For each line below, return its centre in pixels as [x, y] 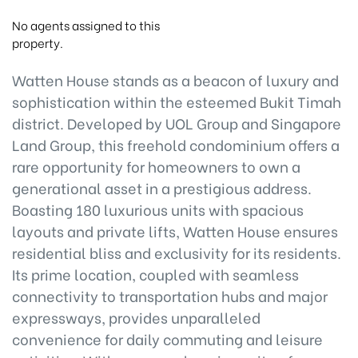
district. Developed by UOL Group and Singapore [177, 123]
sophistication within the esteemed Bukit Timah [177, 101]
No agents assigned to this [86, 24]
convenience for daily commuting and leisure [167, 338]
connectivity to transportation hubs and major [170, 295]
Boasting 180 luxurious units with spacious [158, 209]
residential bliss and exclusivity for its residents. [177, 252]
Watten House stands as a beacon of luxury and [175, 80]
